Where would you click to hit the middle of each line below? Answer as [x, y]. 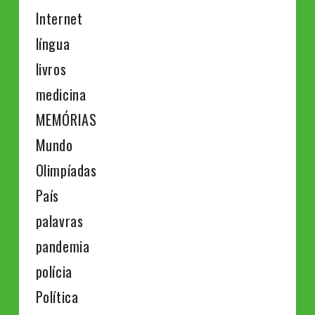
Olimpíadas [66, 171]
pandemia [63, 246]
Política [57, 297]
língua [53, 44]
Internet [59, 19]
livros [51, 69]
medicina [61, 95]
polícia [54, 272]
